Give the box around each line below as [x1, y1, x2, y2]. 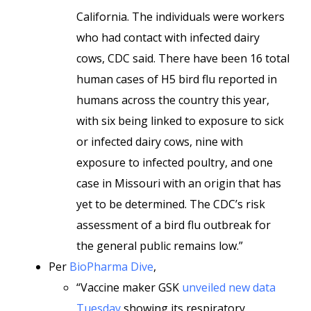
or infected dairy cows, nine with [76, 134, 243, 149]
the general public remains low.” [76, 238, 243, 253]
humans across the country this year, [76, 92, 269, 108]
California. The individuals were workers [76, 9, 285, 24]
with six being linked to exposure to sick [76, 113, 284, 128]
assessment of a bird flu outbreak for [76, 217, 271, 233]
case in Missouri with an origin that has [76, 176, 281, 191]
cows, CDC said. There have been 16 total [76, 51, 289, 66]
